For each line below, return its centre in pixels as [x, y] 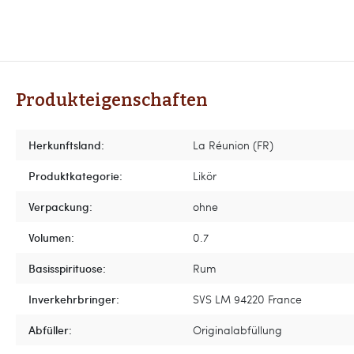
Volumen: [51, 237]
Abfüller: [50, 330]
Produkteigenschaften [112, 100]
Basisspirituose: [67, 268]
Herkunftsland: [66, 145]
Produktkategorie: [75, 175]
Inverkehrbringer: [74, 299]
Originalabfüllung [237, 330]
